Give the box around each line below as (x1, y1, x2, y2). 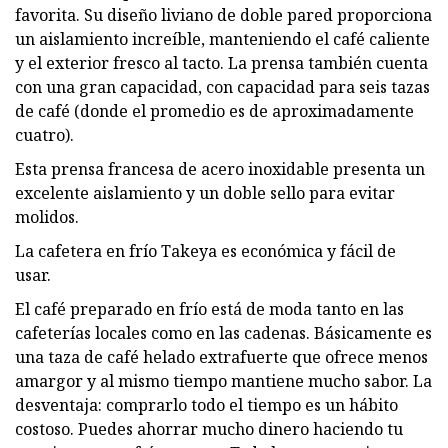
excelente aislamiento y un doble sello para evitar (15, 181, 395, 204)
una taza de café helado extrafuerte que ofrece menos (15, 345, 428, 368)
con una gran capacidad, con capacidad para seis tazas (15, 75, 430, 98)
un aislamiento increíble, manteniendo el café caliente (15, 27, 430, 50)
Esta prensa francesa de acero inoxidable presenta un (15, 157, 425, 180)
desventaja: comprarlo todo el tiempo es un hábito (15, 393, 398, 416)
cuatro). (15, 123, 74, 146)
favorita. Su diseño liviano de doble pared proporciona (15, 3, 432, 26)
